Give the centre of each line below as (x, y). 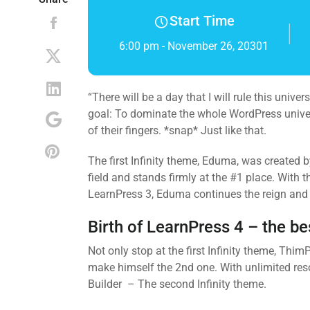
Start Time (202, 21)
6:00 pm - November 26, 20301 (194, 46)
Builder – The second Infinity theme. (177, 284)
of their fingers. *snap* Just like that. (177, 130)
